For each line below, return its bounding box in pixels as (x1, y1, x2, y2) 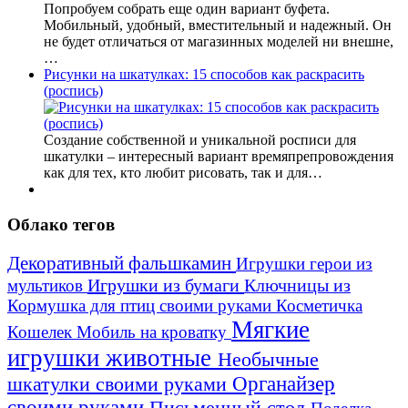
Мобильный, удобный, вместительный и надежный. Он (44, 17, 392, 34)
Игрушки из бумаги (87, 274, 244, 295)
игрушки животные (7, 343, 218, 372)
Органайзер (232, 372, 335, 395)
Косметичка (276, 295, 362, 315)
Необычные (218, 347, 319, 371)
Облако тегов (7, 215, 115, 235)
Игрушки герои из (236, 253, 372, 273)
